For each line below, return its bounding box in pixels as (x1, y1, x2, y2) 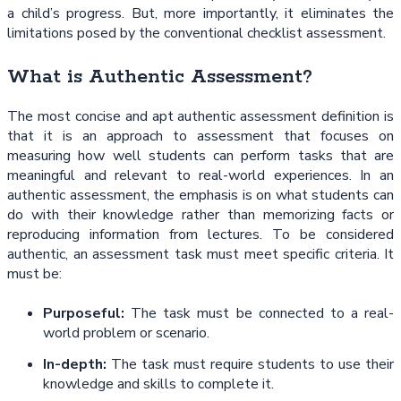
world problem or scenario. (43, 323, 209, 344)
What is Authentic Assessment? (7, 64, 312, 90)
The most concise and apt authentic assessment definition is (7, 106, 394, 126)
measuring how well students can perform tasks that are (7, 145, 394, 166)
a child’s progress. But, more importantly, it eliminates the (7, 3, 394, 23)
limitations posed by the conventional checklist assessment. (7, 22, 386, 43)
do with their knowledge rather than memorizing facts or (7, 204, 394, 225)
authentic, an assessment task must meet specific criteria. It (7, 243, 394, 264)
